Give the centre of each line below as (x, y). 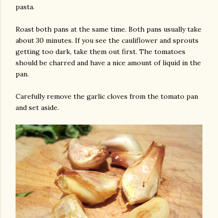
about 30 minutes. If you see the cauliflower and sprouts (107, 40)
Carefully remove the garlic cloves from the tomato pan (107, 96)
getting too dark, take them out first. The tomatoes (100, 52)
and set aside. (37, 108)
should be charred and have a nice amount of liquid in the (108, 63)
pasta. (25, 7)
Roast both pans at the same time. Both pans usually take (109, 29)
